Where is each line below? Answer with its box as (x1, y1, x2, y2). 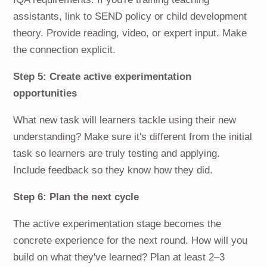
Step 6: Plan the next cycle (13, 191, 139, 203)
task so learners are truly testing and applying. (13, 148, 221, 160)
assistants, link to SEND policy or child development (13, 11, 247, 23)
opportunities (13, 88, 77, 100)
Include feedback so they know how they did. (13, 164, 213, 176)
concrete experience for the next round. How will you (13, 235, 248, 247)
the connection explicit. (13, 44, 116, 56)
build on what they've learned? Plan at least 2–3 (13, 252, 225, 263)
